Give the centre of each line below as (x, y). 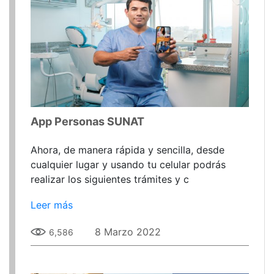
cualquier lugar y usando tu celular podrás (128, 164)
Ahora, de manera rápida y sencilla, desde (128, 150)
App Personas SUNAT (87, 121)
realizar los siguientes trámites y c (110, 179)
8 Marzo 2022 (128, 231)
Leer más (52, 205)
